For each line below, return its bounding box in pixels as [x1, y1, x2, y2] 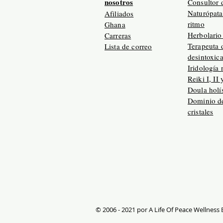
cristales [188, 107, 214, 116]
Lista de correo [105, 41, 152, 51]
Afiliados [105, 8, 134, 18]
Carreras [105, 30, 131, 40]
